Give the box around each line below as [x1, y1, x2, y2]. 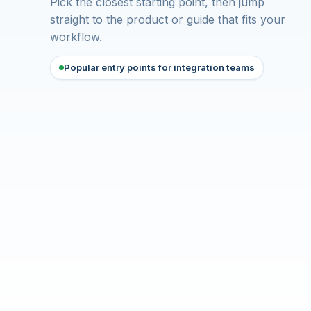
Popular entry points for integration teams [64, 62, 255, 73]
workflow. [50, 30, 102, 44]
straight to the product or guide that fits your [50, 12, 285, 26]
